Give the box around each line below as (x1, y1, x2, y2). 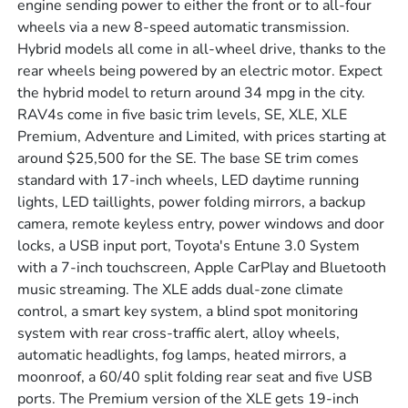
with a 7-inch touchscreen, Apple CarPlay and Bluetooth (17, 258, 387, 279)
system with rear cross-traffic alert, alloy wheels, (17, 323, 341, 344)
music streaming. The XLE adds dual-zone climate (17, 280, 344, 301)
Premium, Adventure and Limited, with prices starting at (17, 127, 387, 148)
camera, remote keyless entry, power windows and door (17, 214, 385, 235)
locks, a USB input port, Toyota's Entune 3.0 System (17, 236, 361, 257)
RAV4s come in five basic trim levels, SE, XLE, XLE (17, 105, 348, 126)
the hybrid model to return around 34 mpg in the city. (17, 83, 366, 104)
